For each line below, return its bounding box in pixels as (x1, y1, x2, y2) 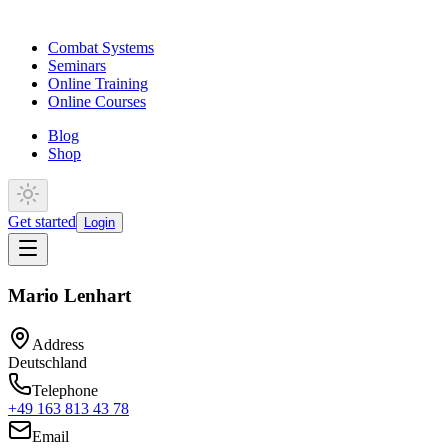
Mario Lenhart (8, 285, 131, 307)
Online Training (48, 75, 148, 93)
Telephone (32, 381, 98, 399)
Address (32, 335, 84, 353)
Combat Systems (48, 39, 154, 57)
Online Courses (48, 93, 146, 111)
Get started (8, 213, 76, 231)
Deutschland (8, 353, 87, 371)
